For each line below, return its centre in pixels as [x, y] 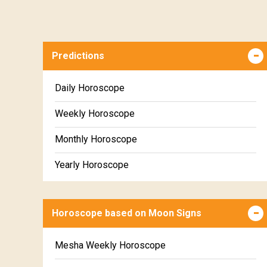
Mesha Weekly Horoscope [110, 245]
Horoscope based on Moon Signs [127, 213]
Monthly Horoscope [96, 139]
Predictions [78, 55]
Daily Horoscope [90, 88]
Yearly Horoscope [92, 164]
